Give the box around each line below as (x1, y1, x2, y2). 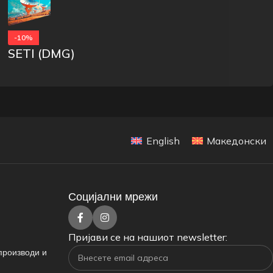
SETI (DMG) (8, 46, 76, 61)
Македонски (207, 134, 266, 147)
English (146, 134, 180, 147)
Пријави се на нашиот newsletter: (68, 231, 227, 243)
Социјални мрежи (68, 190, 158, 204)
